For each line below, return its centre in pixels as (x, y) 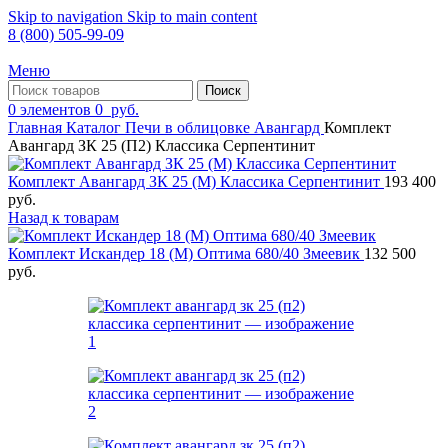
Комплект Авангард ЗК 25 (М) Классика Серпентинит (196, 181)
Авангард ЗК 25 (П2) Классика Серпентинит (161, 145)
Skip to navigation (67, 16)
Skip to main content (192, 16)
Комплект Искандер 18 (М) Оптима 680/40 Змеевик (186, 253)
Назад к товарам (63, 217)
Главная (37, 127)
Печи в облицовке (189, 127)
